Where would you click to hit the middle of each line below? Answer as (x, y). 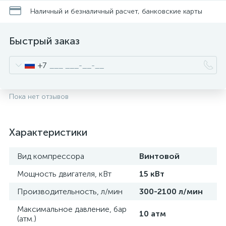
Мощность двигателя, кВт (64, 174)
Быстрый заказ (44, 41)
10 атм (153, 214)
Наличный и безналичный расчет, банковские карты (116, 11)
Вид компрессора (51, 156)
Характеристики (48, 132)
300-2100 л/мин (171, 191)
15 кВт (152, 174)
